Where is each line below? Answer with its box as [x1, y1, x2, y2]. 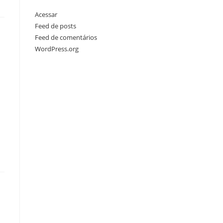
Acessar [35, 10, 57, 19]
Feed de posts [35, 21, 76, 30]
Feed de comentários [35, 33, 97, 42]
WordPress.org [35, 44, 79, 53]
